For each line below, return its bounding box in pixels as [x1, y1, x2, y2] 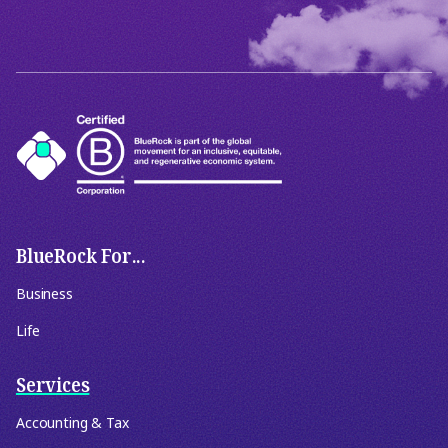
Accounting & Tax [16, 412, 129, 433]
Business [16, 283, 73, 304]
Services [16, 370, 90, 400]
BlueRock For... [16, 241, 146, 271]
